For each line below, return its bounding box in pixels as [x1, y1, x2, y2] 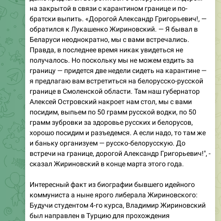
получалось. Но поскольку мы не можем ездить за [30, 56, 194, 64]
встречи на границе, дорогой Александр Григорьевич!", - [30, 149, 211, 157]
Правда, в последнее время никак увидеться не [30, 46, 183, 54]
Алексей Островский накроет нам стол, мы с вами [30, 98, 192, 106]
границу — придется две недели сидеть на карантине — [30, 67, 207, 74]
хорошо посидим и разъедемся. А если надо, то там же [30, 129, 206, 137]
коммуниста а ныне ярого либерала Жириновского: [30, 191, 197, 199]
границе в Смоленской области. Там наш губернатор [30, 87, 200, 95]
